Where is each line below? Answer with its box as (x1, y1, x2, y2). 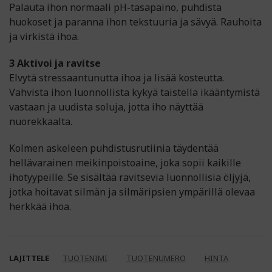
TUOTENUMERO (126, 253, 186, 263)
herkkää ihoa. (9, 200, 71, 213)
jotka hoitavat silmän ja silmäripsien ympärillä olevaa (9, 185, 255, 199)
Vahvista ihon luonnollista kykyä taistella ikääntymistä (9, 86, 260, 99)
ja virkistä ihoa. (9, 30, 79, 43)
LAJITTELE (9, 253, 49, 263)
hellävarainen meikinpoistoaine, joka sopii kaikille (9, 156, 241, 169)
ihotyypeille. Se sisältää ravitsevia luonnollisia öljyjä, (9, 171, 251, 184)
